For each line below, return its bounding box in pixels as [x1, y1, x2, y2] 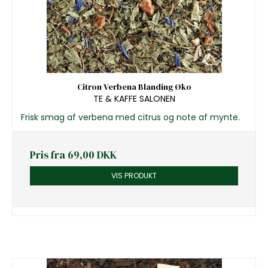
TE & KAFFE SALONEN [93, 93, 175, 105]
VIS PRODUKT [111, 170, 157, 181]
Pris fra [30, 148, 68, 163]
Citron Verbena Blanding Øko [77, 80, 191, 93]
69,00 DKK [68, 148, 117, 163]
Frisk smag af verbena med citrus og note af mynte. [21, 111, 240, 124]
